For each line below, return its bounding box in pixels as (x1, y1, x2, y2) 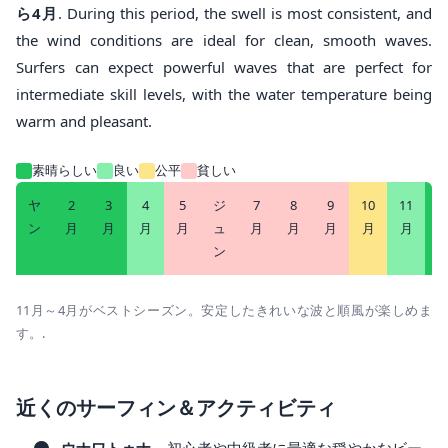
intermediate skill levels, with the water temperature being (16, 84, 432, 105)
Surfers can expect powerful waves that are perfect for (16, 57, 432, 78)
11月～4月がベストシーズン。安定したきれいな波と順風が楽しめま (16, 301, 432, 320)
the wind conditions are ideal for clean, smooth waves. (16, 30, 432, 51)
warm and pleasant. (16, 111, 152, 132)
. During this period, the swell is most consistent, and (58, 3, 432, 24)
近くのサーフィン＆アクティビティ (16, 397, 336, 420)
